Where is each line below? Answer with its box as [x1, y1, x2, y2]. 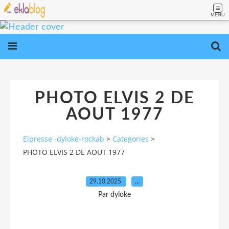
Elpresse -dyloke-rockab [23, 134, 104, 144]
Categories [112, 134, 149, 144]
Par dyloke [98, 191, 131, 198]
